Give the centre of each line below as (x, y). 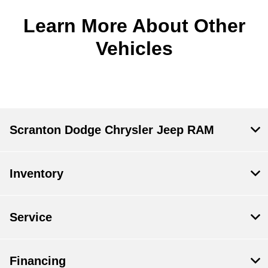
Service (31, 217)
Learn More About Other (134, 26)
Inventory (36, 174)
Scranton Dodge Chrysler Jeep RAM (112, 130)
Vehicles (134, 49)
